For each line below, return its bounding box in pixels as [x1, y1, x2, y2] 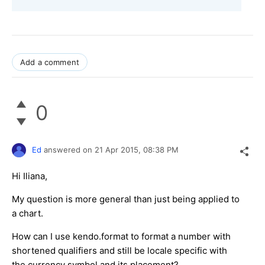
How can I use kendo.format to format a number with [12, 230, 231, 242]
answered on [44, 144, 95, 154]
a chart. [12, 207, 43, 219]
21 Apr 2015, [95, 144, 143, 154]
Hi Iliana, [12, 170, 47, 182]
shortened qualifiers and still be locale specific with [12, 244, 227, 256]
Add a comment [20, 57, 80, 67]
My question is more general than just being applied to [12, 193, 240, 205]
